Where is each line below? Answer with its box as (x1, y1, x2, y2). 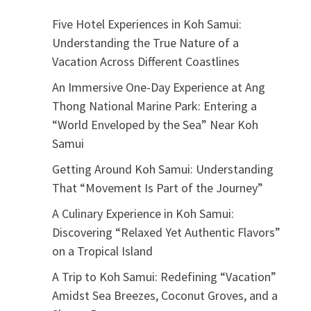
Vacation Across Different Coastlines (51, 53, 239, 69)
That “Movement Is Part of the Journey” (51, 179, 263, 196)
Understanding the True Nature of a (51, 34, 239, 51)
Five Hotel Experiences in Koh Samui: (51, 15, 242, 32)
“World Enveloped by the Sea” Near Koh (51, 116, 258, 133)
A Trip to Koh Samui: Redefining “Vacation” (51, 268, 276, 285)
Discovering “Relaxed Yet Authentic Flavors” (51, 224, 280, 240)
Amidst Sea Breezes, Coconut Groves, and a (51, 287, 278, 303)
